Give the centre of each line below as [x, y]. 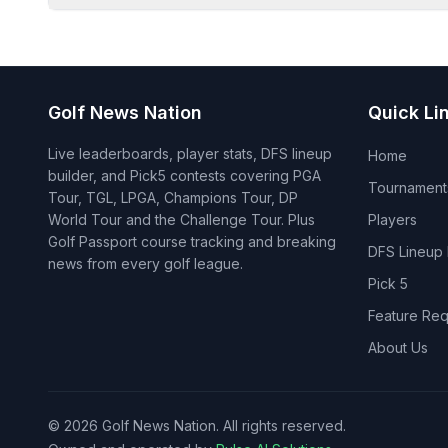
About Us [398, 347]
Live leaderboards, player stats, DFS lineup [190, 153]
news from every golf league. [145, 263]
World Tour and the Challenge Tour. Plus [181, 219]
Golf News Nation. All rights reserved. [222, 425]
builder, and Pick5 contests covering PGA [184, 175]
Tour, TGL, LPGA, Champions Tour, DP [173, 197]
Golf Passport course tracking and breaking [192, 241]
